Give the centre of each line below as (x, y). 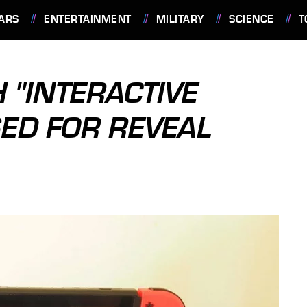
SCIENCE (251, 19)
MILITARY (180, 19)
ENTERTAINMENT (88, 19)
